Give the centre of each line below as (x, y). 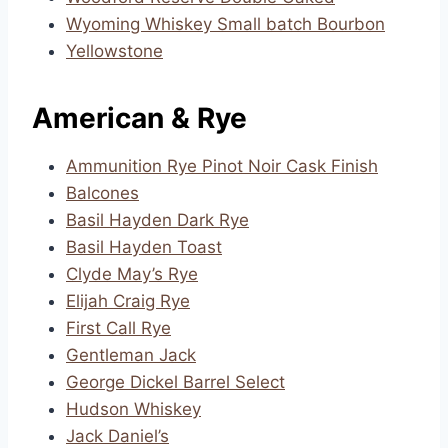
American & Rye (139, 118)
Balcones (102, 193)
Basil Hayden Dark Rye (157, 220)
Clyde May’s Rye (132, 274)
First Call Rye (118, 328)
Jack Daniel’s (117, 436)
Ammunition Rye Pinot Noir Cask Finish (222, 166)
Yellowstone (114, 51)
